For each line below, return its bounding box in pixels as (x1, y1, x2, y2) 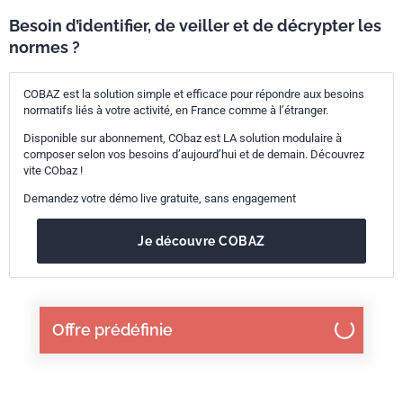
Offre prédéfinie (52, 320, 173, 339)
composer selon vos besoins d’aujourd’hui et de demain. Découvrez (23, 148, 364, 161)
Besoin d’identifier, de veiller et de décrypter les (9, 16, 381, 35)
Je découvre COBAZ (138, 234, 265, 248)
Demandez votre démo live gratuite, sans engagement (23, 192, 296, 205)
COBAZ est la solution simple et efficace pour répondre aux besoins (23, 87, 364, 101)
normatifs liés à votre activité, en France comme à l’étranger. (23, 103, 328, 117)
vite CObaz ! (23, 164, 83, 177)
